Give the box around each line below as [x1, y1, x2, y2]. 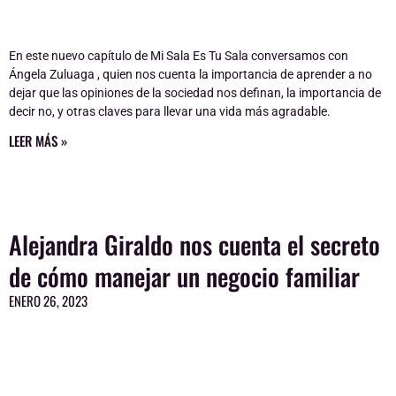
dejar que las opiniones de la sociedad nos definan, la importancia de [9, 85, 381, 100]
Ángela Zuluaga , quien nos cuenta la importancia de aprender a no [9, 66, 372, 81]
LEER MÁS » [9, 130, 67, 150]
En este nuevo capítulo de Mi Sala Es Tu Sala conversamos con [9, 48, 348, 63]
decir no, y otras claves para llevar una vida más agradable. [9, 103, 331, 118]
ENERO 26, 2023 [9, 290, 88, 310]
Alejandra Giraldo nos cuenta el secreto [9, 225, 380, 263]
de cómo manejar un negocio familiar [9, 257, 360, 294]
